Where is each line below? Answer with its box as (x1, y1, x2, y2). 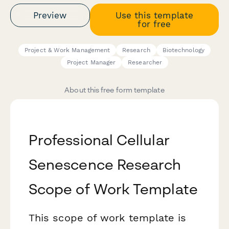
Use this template (115, 10, 193, 20)
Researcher (128, 59, 162, 66)
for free (138, 18, 171, 29)
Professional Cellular (29, 131, 170, 149)
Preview (33, 10, 67, 20)
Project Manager (66, 59, 116, 66)
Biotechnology (162, 47, 204, 54)
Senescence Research (29, 156, 181, 173)
